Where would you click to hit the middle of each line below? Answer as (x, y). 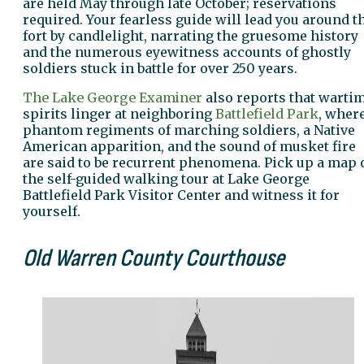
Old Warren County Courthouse (154, 258)
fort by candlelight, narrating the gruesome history (191, 35)
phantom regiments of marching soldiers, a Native (189, 130)
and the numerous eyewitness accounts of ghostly (187, 52)
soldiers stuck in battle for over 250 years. (160, 68)
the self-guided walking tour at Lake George (166, 178)
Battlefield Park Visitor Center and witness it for (181, 195)
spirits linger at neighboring (119, 113)
